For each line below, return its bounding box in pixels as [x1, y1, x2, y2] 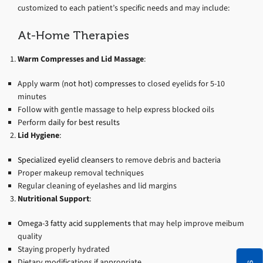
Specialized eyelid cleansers [18, 154, 114, 166]
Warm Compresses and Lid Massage [18, 53, 144, 65]
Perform [18, 116, 46, 128]
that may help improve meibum [131, 217, 244, 229]
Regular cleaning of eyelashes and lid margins [18, 180, 177, 191]
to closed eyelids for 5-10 [136, 77, 225, 89]
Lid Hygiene [18, 129, 59, 141]
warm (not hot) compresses [40, 77, 136, 89]
